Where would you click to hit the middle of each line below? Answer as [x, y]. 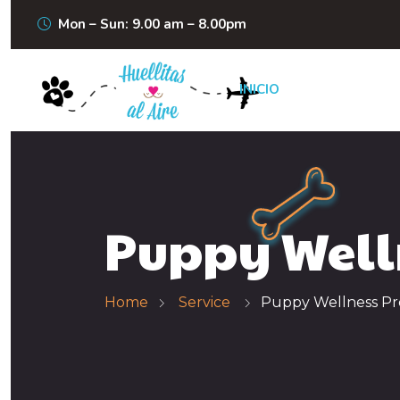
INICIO [259, 89]
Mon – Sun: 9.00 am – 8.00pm [152, 24]
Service [204, 302]
